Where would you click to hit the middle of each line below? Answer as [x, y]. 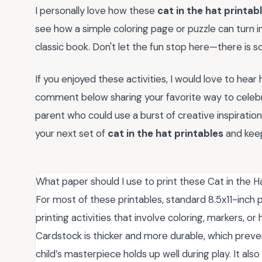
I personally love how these [96, 11]
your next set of [71, 133]
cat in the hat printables [166, 133]
